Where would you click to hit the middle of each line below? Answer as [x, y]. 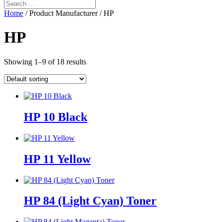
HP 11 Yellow [57, 159]
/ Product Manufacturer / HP [69, 13]
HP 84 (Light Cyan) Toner [90, 201]
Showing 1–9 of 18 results [45, 61]
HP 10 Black [55, 117]
